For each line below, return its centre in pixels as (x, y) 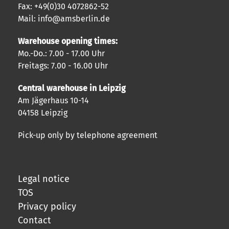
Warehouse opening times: (68, 41)
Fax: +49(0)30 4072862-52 (63, 6)
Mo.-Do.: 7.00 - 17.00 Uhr (61, 53)
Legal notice (44, 179)
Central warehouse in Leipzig (72, 88)
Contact (35, 220)
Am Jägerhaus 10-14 (53, 100)
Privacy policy (47, 206)
